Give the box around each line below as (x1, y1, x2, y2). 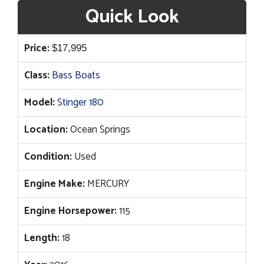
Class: (24, 67, 49, 84)
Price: (24, 39, 49, 57)
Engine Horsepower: (24, 202, 117, 219)
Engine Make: (24, 175, 85, 192)
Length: (24, 229, 60, 246)
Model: (24, 94, 55, 111)
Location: (24, 121, 68, 138)
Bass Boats (52, 67, 100, 84)
